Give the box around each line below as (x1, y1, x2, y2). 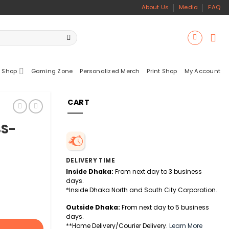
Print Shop (147, 67, 177, 75)
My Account (184, 67, 220, 75)
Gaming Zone (31, 67, 73, 75)
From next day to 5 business (120, 202, 209, 212)
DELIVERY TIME (65, 156, 116, 165)
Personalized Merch (80, 67, 140, 75)
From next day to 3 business (113, 167, 202, 176)
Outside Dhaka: (65, 202, 120, 212)
